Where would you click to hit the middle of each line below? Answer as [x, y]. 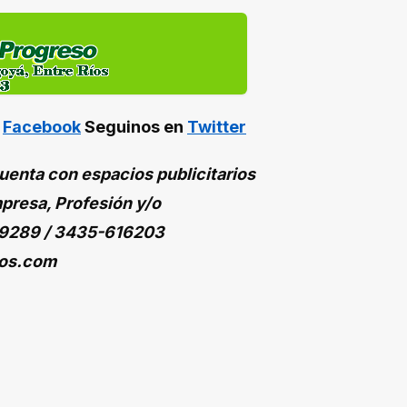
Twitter [217, 127]
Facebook [42, 127]
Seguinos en [134, 127]
